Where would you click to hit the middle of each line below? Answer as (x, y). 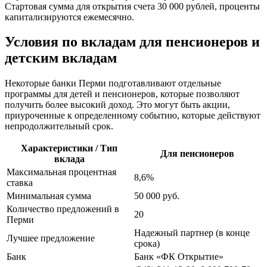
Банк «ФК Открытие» (179, 257)
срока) (147, 244)
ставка (20, 183)
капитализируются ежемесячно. (69, 17)
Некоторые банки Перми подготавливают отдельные (113, 83)
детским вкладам (61, 58)
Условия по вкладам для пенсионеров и (132, 42)
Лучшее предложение (51, 238)
